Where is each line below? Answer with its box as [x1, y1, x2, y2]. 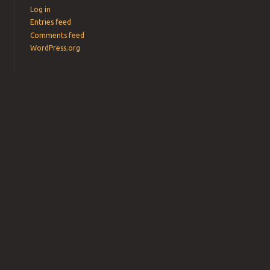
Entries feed [30, 18, 72, 27]
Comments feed [30, 31, 85, 39]
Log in [30, 5, 51, 14]
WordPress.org [30, 44, 81, 52]
